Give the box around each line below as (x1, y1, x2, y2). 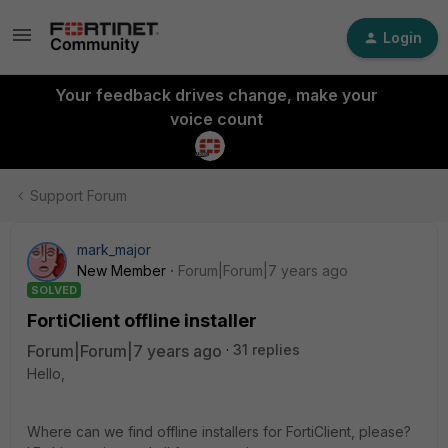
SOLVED (31, 283, 77, 297)
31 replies (233, 341, 300, 358)
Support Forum (30, 187, 127, 204)
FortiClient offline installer (27, 310, 257, 331)
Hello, (27, 365, 65, 382)
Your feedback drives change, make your (54, 85, 378, 105)
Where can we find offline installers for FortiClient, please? (27, 423, 415, 440)
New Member (77, 262, 166, 279)
